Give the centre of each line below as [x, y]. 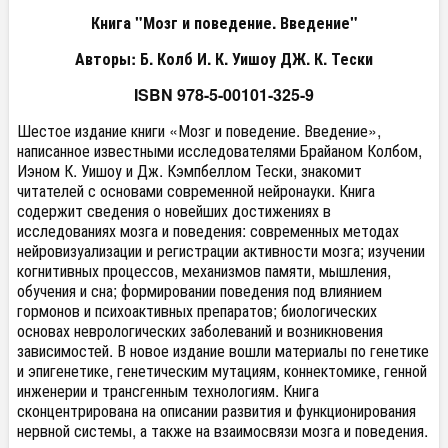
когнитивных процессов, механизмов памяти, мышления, [204, 270]
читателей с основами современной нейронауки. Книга [196, 190]
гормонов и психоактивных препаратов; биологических [197, 310]
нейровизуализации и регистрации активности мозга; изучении [221, 250]
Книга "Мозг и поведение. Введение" [224, 22]
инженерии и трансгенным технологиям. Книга [168, 390]
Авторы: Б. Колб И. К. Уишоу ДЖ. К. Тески [224, 58]
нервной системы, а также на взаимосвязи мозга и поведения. [222, 430]
